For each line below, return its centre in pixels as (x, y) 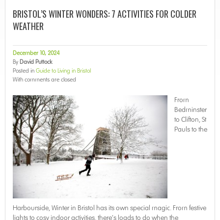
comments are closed (50, 80)
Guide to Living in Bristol (63, 71)
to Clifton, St (190, 120)
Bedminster (191, 110)
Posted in (24, 71)
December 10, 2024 (36, 53)
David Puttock (36, 62)
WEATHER (28, 26)
